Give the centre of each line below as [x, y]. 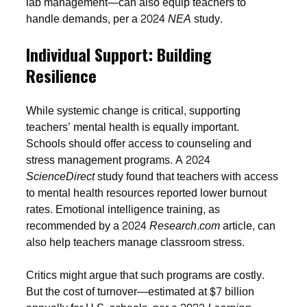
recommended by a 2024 [88, 225]
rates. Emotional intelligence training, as [123, 209]
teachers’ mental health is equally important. [133, 127]
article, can [248, 225]
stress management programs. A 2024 [119, 160]
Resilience [62, 75]
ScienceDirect [61, 176]
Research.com [185, 225]
